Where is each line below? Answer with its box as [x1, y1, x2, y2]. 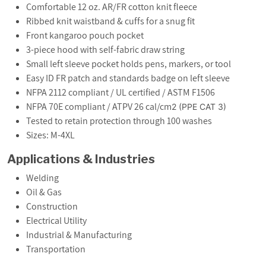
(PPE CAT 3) [179, 101, 226, 112]
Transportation [26, 242, 85, 255]
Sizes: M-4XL [26, 128, 75, 141]
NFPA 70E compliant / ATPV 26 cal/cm [26, 100, 172, 113]
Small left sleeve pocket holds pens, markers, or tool [26, 57, 231, 70]
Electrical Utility [26, 214, 87, 227]
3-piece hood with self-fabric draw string [26, 43, 185, 56]
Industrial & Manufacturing [26, 228, 132, 241]
